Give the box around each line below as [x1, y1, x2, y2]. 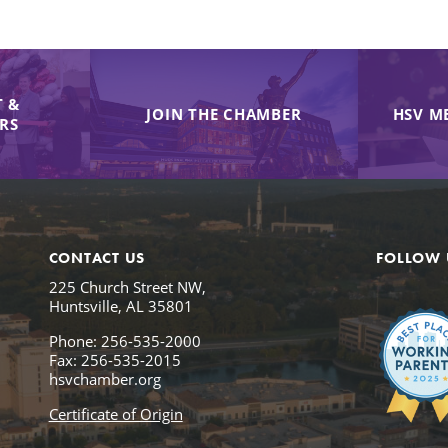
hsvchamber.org [48, 368, 161, 389]
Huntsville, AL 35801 [48, 295, 193, 316]
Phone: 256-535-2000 [48, 330, 201, 351]
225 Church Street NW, [48, 276, 206, 297]
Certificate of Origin [48, 403, 183, 424]
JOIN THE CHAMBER [146, 103, 302, 124]
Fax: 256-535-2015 [48, 349, 181, 370]
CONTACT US [48, 247, 146, 268]
